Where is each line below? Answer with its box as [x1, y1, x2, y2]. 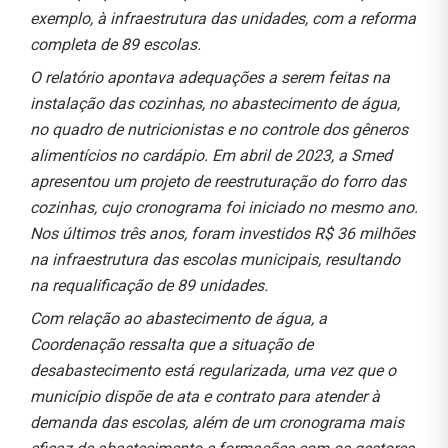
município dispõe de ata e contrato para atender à [30, 386, 380, 406]
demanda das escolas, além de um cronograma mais [30, 412, 404, 432]
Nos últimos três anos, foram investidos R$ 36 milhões [30, 223, 415, 243]
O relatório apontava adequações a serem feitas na [30, 67, 390, 87]
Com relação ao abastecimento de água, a [30, 308, 327, 328]
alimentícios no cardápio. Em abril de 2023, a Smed [30, 145, 392, 165]
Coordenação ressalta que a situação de [30, 334, 313, 354]
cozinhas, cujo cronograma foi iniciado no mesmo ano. [30, 197, 418, 217]
